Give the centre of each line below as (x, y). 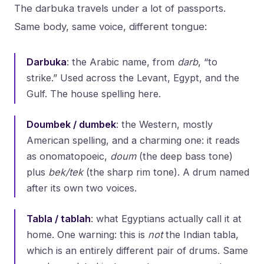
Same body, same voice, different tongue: (110, 27)
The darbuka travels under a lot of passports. (120, 9)
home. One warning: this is (88, 234)
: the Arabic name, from (122, 62)
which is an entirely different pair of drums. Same (138, 250)
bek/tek (66, 172)
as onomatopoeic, (69, 156)
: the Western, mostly (165, 125)
